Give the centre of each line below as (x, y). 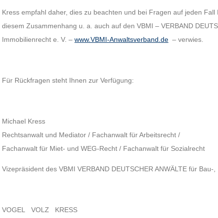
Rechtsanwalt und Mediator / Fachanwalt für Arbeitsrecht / (91, 135)
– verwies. (186, 39)
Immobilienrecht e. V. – (38, 39)
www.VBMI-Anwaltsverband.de (122, 39)
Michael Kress (24, 121)
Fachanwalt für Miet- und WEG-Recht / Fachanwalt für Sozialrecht (104, 148)
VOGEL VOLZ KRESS (40, 210)
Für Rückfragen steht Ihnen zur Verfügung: (68, 80)
